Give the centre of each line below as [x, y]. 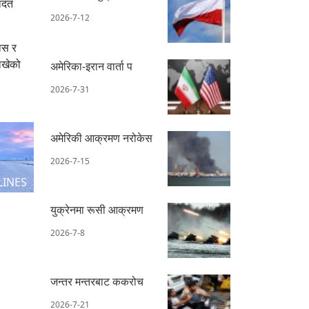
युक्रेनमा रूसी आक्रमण [97, 209]
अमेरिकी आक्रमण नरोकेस [101, 138]
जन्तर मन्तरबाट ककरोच [97, 281]
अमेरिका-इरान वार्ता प [91, 66]
